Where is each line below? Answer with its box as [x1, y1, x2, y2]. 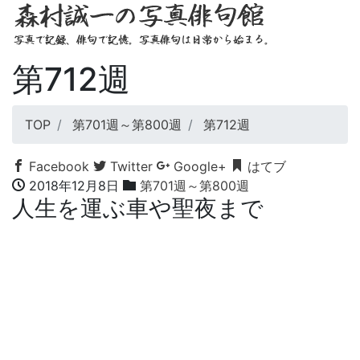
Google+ [170, 158, 227, 174]
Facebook [25, 158, 89, 174]
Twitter [106, 158, 153, 174]
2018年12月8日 [29, 178, 119, 194]
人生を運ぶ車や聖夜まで [12, 194, 264, 222]
